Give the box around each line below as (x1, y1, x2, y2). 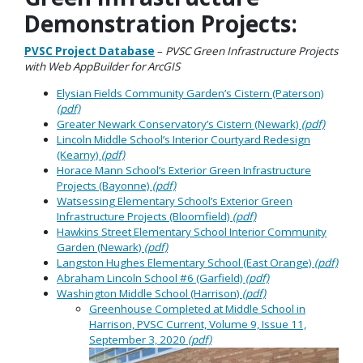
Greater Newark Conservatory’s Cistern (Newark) (57, 116, 301, 131)
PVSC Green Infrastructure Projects (165, 44, 338, 59)
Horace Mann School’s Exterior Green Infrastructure (57, 162, 311, 177)
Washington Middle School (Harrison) (57, 285, 242, 301)
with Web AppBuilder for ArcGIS (24, 59, 180, 75)
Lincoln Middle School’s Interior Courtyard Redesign (57, 131, 310, 147)
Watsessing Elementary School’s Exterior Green (57, 193, 293, 208)
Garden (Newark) (57, 239, 144, 254)
